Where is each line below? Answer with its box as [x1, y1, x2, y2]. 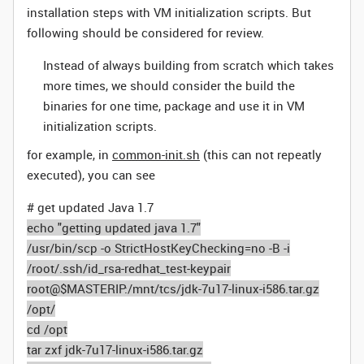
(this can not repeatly [200, 146, 322, 162]
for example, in [27, 146, 112, 162]
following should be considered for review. [27, 24, 264, 41]
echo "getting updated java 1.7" [27, 219, 201, 236]
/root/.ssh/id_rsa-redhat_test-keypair [27, 260, 231, 276]
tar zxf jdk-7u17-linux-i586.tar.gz [27, 341, 203, 357]
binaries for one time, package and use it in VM [43, 97, 305, 114]
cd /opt [27, 321, 67, 337]
